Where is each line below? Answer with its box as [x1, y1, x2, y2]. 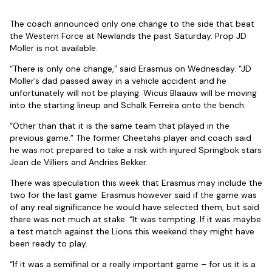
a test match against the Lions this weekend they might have [10, 226, 254, 237]
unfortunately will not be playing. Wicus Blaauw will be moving [10, 87, 257, 99]
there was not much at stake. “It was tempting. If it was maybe [10, 214, 261, 225]
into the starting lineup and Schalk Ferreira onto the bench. [10, 100, 246, 111]
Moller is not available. [10, 42, 98, 54]
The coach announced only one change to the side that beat [10, 18, 254, 30]
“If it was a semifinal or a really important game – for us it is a [10, 259, 256, 270]
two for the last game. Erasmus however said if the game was [10, 189, 257, 201]
